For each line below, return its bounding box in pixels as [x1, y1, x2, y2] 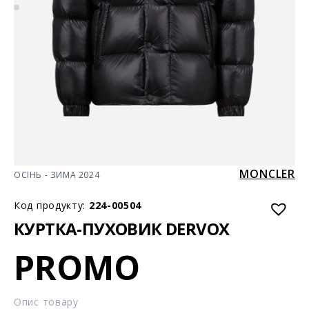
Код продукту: [14, 198, 89, 212]
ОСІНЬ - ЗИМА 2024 [14, 168, 100, 181]
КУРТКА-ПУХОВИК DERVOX [14, 217, 230, 240]
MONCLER [239, 166, 295, 181]
